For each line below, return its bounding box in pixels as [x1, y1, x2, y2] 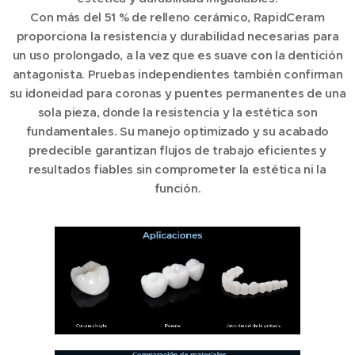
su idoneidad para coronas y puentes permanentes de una [9, 85, 346, 101]
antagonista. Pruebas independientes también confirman [12, 66, 343, 82]
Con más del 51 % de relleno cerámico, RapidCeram [30, 9, 325, 25]
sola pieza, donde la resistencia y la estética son [37, 104, 318, 120]
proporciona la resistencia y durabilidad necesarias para [16, 28, 339, 44]
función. [154, 180, 201, 196]
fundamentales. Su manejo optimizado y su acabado [25, 123, 330, 139]
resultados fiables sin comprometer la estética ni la [29, 161, 326, 177]
